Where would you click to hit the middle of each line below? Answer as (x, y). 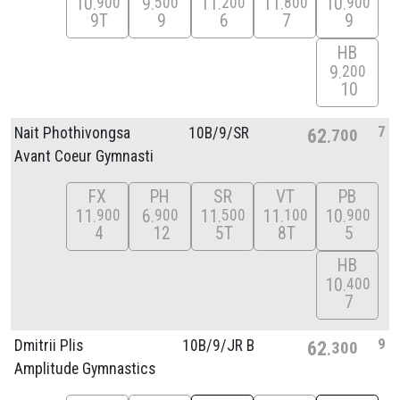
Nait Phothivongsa (72, 133)
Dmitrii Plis (49, 345)
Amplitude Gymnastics (85, 368)
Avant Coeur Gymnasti (84, 156)
